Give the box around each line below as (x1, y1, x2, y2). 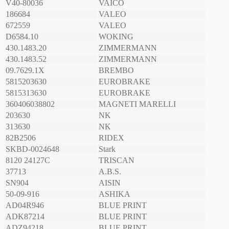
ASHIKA (99, 190, 130, 199)
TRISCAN (99, 156, 134, 165)
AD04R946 (6, 201, 44, 210)
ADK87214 (6, 212, 44, 221)
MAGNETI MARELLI (99, 100, 176, 109)
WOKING (99, 32, 133, 41)
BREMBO (99, 66, 134, 75)
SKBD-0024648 (6, 145, 59, 154)
